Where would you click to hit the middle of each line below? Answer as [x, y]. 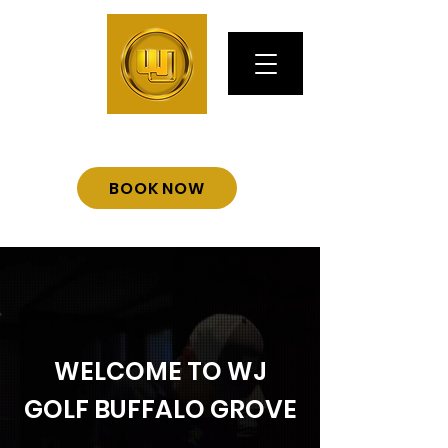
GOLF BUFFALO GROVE [160, 409]
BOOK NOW [157, 188]
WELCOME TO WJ [160, 371]
